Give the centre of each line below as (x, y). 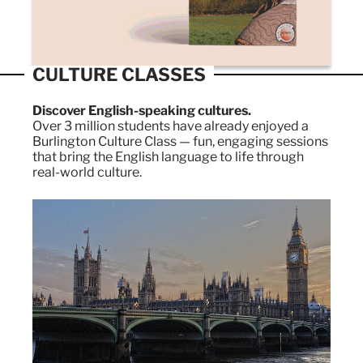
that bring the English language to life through (168, 156)
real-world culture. (87, 172)
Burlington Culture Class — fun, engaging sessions (180, 141)
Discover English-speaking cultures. (142, 110)
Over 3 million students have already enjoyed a (171, 126)
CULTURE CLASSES (119, 74)
